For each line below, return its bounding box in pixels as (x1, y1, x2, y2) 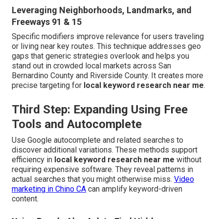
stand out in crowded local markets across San (12, 61, 171, 71)
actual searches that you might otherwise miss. (12, 175, 174, 184)
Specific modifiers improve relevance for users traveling (12, 32, 204, 42)
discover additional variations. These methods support (12, 145, 197, 155)
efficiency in (12, 155, 54, 165)
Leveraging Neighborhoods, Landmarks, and (12, 5, 192, 16)
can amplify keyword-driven (86, 184, 182, 194)
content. (12, 194, 39, 204)
